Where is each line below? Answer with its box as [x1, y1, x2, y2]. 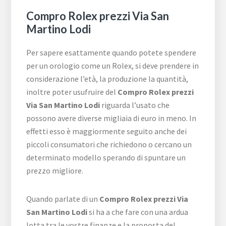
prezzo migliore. [26, 165, 84, 176]
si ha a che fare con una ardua [87, 206, 189, 217]
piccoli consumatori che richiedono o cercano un [26, 139, 192, 149]
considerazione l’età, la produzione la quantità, [26, 73, 189, 84]
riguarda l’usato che [100, 99, 170, 110]
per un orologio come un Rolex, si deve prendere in [26, 60, 199, 71]
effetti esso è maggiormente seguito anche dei [26, 126, 187, 136]
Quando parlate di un [26, 193, 100, 204]
